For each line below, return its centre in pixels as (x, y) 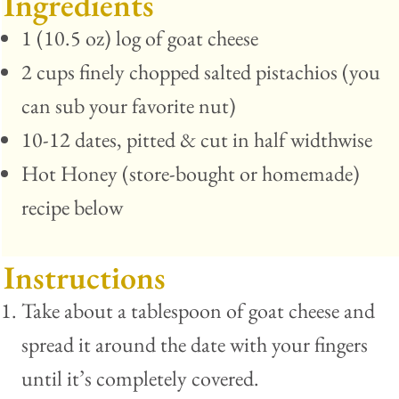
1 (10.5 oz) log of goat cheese (140, 38)
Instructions (85, 278)
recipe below (72, 208)
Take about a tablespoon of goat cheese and (198, 311)
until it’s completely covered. (140, 379)
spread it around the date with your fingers (195, 345)
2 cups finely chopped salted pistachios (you (201, 72)
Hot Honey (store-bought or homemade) (191, 174)
